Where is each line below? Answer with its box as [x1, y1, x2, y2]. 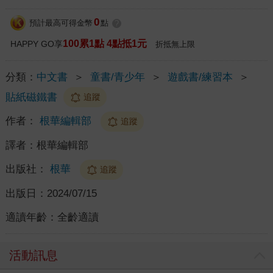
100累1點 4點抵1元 [62, 38, 147, 49]
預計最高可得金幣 [29, 18, 93, 28]
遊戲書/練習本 [167, 71, 233, 83]
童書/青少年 [90, 71, 145, 83]
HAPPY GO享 [10, 38, 63, 49]
